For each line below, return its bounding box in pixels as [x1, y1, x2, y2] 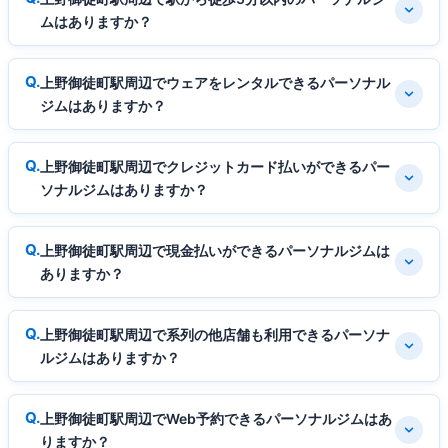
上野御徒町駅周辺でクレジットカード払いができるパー [40, 157, 390, 175]
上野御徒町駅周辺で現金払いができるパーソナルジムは [40, 241, 390, 259]
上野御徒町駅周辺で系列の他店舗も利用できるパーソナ [40, 325, 390, 343]
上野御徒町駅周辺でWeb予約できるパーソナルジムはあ [40, 409, 392, 427]
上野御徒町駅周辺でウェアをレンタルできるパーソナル [40, 73, 390, 91]
